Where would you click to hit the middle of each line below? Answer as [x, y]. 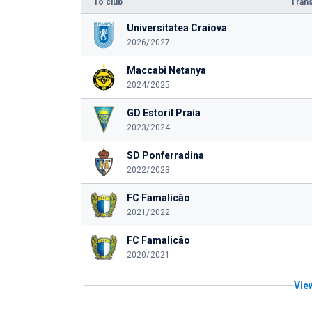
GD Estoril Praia [163, 113]
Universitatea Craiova [177, 28]
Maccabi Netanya [166, 70]
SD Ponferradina [165, 155]
